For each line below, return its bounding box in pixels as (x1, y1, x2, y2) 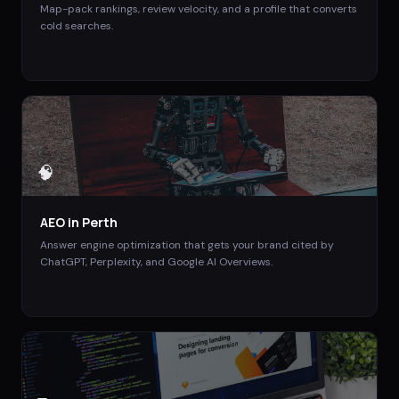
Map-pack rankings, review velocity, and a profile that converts (40, 2, 357, 17)
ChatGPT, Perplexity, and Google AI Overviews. (40, 255, 273, 270)
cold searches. (40, 19, 113, 34)
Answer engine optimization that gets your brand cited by (40, 238, 334, 253)
